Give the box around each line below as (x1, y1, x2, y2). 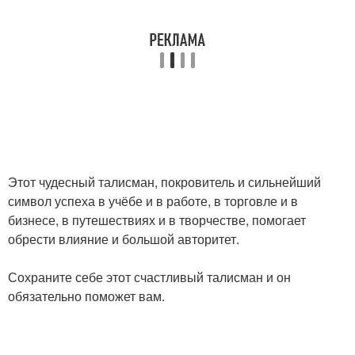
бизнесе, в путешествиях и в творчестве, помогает (8, 211, 306, 229)
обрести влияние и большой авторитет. (8, 230, 239, 248)
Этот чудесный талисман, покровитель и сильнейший (8, 173, 321, 191)
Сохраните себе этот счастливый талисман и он (8, 268, 291, 286)
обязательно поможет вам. (8, 287, 165, 305)
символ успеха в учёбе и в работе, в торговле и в (8, 192, 298, 210)
